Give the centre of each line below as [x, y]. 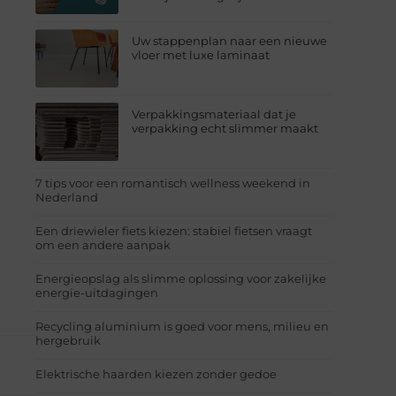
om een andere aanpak [103, 244]
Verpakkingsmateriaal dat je [214, 114]
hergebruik [68, 340]
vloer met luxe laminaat [201, 54]
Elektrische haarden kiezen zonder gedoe [156, 373]
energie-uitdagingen [97, 292]
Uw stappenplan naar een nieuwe [230, 40]
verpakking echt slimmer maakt [225, 128]
